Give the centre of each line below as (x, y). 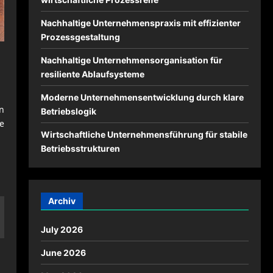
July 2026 (62, 229)
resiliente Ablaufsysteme (92, 74)
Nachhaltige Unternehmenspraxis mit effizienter (140, 23)
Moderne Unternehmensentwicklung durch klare (142, 97)
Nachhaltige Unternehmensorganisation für (131, 60)
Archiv (62, 201)
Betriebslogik (68, 111)
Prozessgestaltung (80, 37)
